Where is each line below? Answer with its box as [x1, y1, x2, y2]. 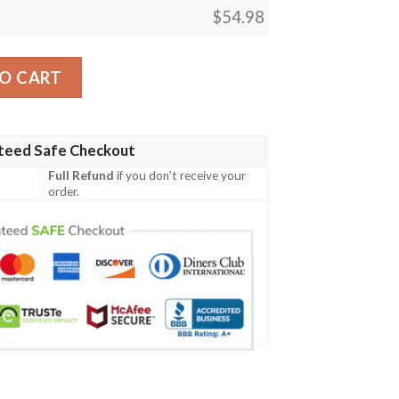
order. [48, 183, 80, 199]
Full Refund [48, 167, 115, 183]
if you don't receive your [114, 167, 247, 183]
